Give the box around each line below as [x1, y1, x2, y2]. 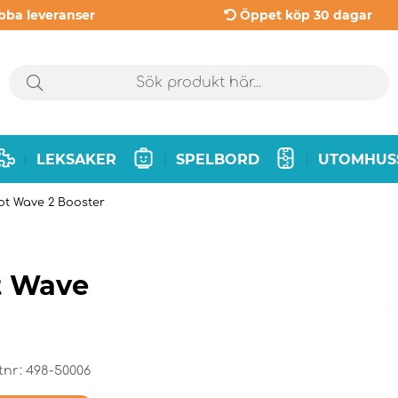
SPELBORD [175, 150, 259, 168]
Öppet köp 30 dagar [239, 7, 372, 23]
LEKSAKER [36, 150, 117, 168]
